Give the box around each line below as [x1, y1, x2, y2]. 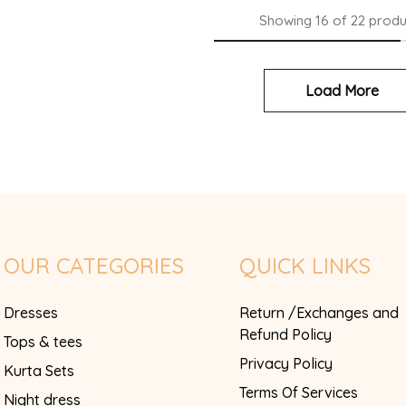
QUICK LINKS [239, 252, 371, 280]
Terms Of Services [239, 383, 358, 402]
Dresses [4, 304, 58, 323]
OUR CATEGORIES [4, 252, 184, 280]
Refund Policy [239, 325, 332, 344]
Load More [305, 82, 380, 101]
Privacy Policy [239, 354, 333, 373]
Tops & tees [4, 333, 82, 352]
